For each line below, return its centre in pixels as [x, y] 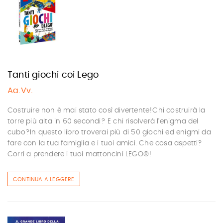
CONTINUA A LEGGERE [44, 179]
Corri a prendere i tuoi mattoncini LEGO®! [80, 154]
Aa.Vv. [20, 91]
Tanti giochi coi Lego [53, 75]
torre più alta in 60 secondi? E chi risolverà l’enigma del [103, 121]
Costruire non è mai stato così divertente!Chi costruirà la [107, 111]
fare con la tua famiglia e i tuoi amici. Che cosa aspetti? [105, 143]
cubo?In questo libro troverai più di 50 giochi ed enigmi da [109, 132]
